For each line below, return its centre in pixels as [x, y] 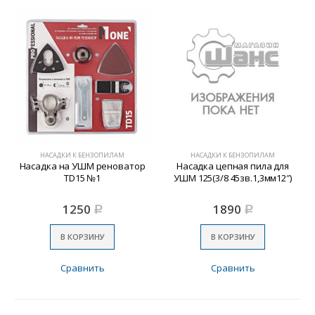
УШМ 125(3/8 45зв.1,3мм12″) [233, 178]
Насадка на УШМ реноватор [82, 166]
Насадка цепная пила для [232, 166]
